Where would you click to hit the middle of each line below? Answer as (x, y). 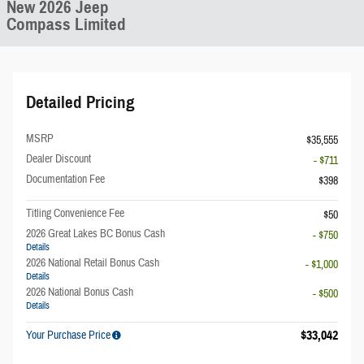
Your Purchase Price (68, 336)
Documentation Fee (65, 180)
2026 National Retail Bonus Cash (93, 263)
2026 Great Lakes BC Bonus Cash (95, 234)
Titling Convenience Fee (75, 214)
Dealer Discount (58, 159)
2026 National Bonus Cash (80, 292)
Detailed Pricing (80, 102)
